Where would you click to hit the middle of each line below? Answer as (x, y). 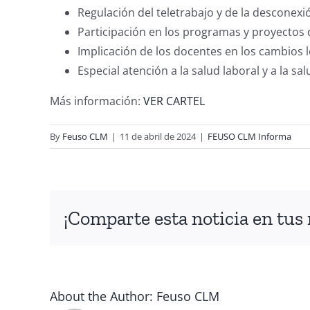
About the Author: (103, 297)
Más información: (97, 101)
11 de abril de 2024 (158, 137)
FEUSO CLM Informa (249, 137)
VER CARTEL (174, 101)
